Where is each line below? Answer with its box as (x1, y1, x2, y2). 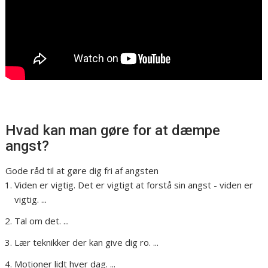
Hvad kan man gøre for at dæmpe (5, 122, 221, 139)
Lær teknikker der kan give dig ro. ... (14, 236, 159, 249)
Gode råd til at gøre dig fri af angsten (5, 165, 159, 177)
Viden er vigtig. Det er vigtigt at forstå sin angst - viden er (14, 179, 254, 191)
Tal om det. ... (14, 215, 69, 227)
